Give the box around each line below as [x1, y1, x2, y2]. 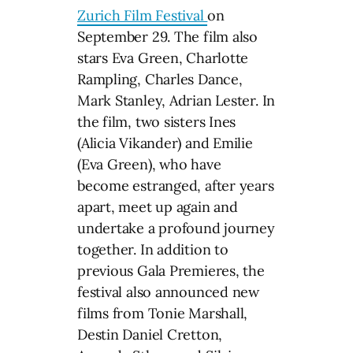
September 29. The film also [77, 27, 258, 46]
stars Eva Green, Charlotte [77, 48, 249, 67]
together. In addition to [77, 240, 229, 258]
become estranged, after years [77, 176, 274, 195]
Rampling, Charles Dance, [77, 69, 243, 88]
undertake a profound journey [77, 218, 275, 237]
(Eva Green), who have [77, 154, 221, 173]
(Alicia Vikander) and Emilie [77, 133, 253, 152]
